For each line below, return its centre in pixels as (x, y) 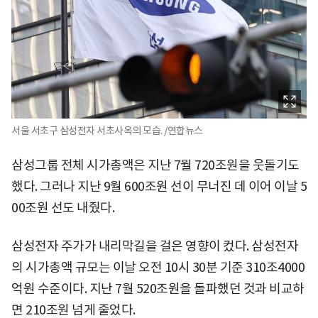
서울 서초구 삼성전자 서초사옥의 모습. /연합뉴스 (107, 130)
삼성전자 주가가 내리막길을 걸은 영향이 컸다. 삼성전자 (155, 246)
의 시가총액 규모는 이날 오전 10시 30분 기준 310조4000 (158, 267)
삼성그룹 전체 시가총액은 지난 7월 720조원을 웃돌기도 (155, 165)
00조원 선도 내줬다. (63, 207)
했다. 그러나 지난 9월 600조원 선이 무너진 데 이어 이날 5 (159, 186)
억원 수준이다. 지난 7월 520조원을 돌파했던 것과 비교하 (158, 288)
